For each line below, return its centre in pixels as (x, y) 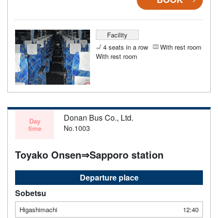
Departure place (109, 177)
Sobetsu (31, 193)
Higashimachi (38, 209)
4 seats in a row (125, 47)
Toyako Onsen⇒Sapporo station (89, 154)
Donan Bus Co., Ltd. (99, 117)
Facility (117, 35)
